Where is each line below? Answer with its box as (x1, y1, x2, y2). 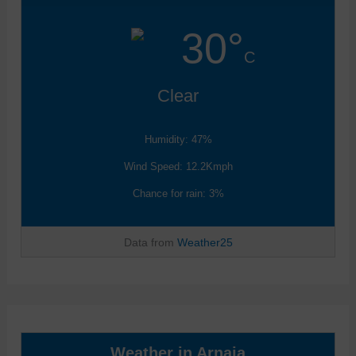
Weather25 (176, 236, 233, 250)
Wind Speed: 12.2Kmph (123, 161, 233, 173)
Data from (123, 236, 177, 250)
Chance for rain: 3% (132, 188, 224, 200)
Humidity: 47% (144, 133, 212, 146)
